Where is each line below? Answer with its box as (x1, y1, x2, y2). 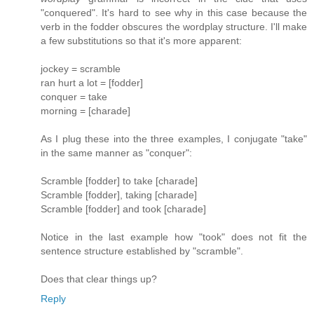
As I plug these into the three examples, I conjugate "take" (41, 133, 307, 145)
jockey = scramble (41, 63, 121, 75)
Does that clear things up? (41, 273, 157, 285)
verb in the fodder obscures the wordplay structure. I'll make (41, 21, 307, 33)
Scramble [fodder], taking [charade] (41, 189, 197, 201)
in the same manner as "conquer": (41, 147, 192, 159)
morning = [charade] (41, 105, 130, 117)
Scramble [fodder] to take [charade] (41, 175, 198, 187)
